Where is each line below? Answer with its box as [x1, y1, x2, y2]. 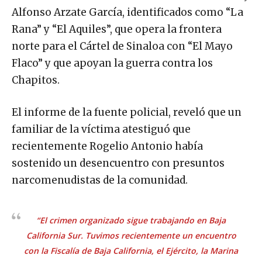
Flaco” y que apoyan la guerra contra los [12, 56, 213, 70]
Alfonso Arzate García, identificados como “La [12, 5, 243, 19]
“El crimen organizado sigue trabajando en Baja [36, 214, 226, 226]
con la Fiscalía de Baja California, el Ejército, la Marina [24, 244, 238, 256]
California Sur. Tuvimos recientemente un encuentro [26, 229, 236, 241]
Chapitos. [12, 73, 60, 87]
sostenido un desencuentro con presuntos [12, 156, 225, 170]
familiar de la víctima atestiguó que [12, 122, 191, 136]
